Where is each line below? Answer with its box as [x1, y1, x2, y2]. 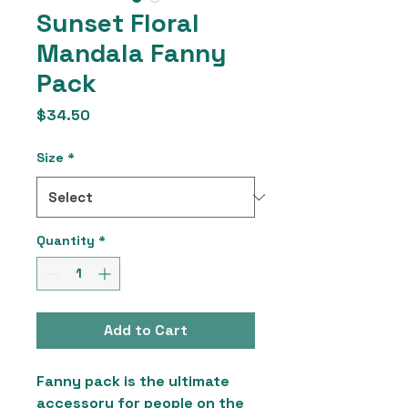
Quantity [36, 232, 95, 249]
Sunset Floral [36, 6, 199, 39]
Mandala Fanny [36, 36, 227, 69]
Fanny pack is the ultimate [36, 372, 229, 391]
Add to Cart [104, 321, 188, 340]
